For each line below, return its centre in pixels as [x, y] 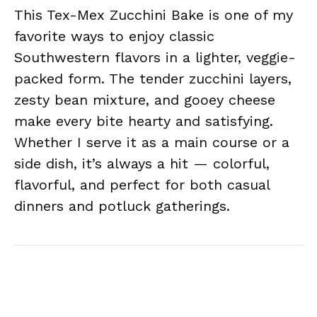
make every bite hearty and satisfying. [144, 121]
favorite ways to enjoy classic [114, 36]
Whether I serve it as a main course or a [152, 142]
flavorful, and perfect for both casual [142, 185]
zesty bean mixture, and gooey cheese [145, 100]
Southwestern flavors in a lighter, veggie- [155, 57]
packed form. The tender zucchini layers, [153, 79]
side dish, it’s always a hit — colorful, [142, 163]
